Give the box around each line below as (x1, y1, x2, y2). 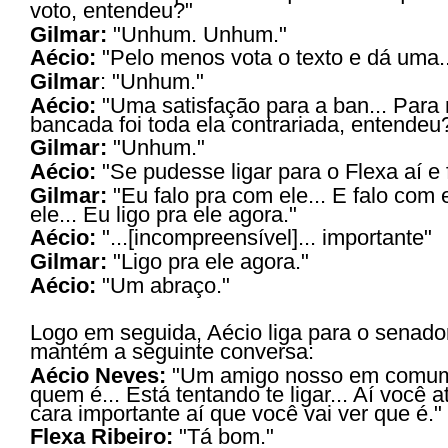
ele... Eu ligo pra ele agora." (30, 201, 297, 227)
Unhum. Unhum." (121, 21, 287, 47)
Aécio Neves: (30, 362, 166, 388)
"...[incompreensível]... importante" (102, 225, 432, 251)
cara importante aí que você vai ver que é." (30, 400, 442, 426)
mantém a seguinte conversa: (30, 339, 314, 365)
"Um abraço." (102, 272, 230, 298)
